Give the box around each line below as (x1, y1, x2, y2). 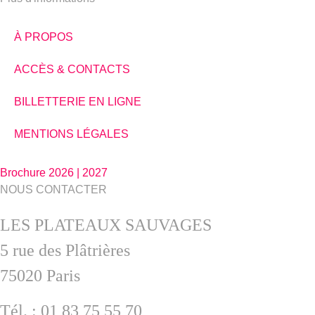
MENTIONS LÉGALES (14, 127, 129, 140)
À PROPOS (14, 30, 73, 43)
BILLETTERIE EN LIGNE (14, 95, 141, 108)
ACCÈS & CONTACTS (14, 63, 130, 75)
